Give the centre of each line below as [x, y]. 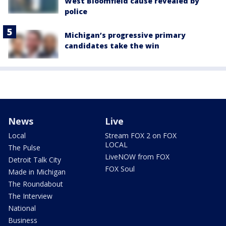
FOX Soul [120, 168]
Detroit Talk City [35, 159]
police [76, 12]
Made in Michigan [37, 172]
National [22, 208]
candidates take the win [112, 46]
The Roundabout [36, 184]
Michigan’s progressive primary [125, 35]
